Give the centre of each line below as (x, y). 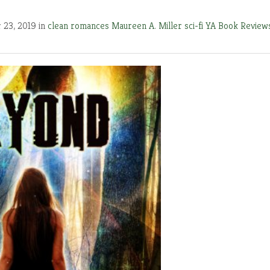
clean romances (80, 26)
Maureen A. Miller (148, 26)
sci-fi (195, 26)
